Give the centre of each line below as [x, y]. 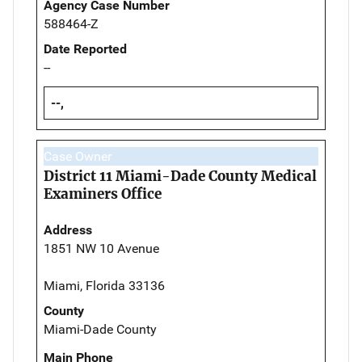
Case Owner [78, 157]
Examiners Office [103, 194]
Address [68, 230]
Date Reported [85, 49]
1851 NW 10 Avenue [101, 249]
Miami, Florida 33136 [104, 286]
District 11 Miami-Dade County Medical [180, 177]
